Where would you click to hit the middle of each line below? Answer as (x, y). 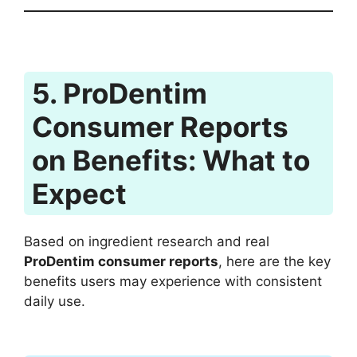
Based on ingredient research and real (147, 242)
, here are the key (275, 262)
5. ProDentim (120, 94)
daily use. (55, 302)
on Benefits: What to (171, 161)
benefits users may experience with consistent (173, 282)
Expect (79, 194)
